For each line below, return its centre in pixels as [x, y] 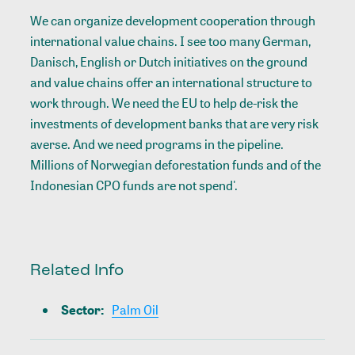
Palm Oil [136, 309]
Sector [81, 309]
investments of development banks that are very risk [175, 124]
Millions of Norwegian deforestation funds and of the [176, 165]
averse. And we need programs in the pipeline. [157, 145]
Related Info [77, 270]
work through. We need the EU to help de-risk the [164, 103]
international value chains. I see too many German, [171, 42]
